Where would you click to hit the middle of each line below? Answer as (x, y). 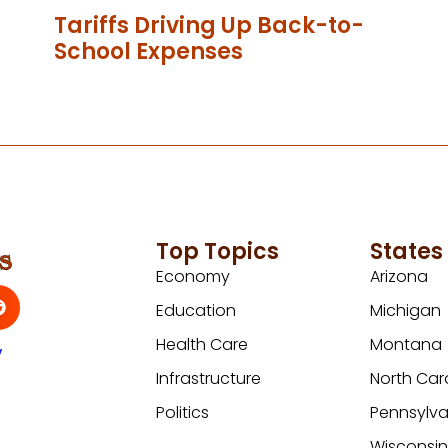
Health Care (202, 344)
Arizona (399, 276)
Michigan (406, 310)
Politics (183, 412)
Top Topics (218, 251)
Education (196, 310)
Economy (193, 276)
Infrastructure (209, 378)
